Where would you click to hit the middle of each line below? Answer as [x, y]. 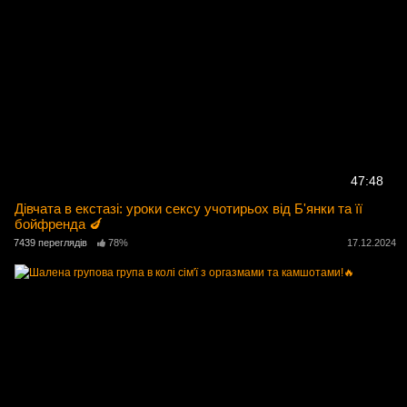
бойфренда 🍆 [59, 224]
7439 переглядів [50, 243]
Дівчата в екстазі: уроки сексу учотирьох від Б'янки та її [189, 209]
